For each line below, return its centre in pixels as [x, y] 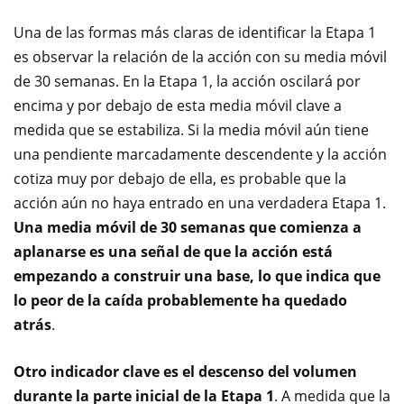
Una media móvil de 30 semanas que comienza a [188, 227]
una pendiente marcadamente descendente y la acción [200, 154]
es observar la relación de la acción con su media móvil [200, 57]
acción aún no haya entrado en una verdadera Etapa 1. [200, 203]
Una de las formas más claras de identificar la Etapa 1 [195, 32]
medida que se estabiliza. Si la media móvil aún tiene [191, 130]
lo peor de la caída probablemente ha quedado [180, 300]
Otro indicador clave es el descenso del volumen [185, 372]
